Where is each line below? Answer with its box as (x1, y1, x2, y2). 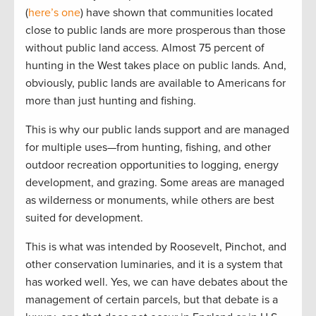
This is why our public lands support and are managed (25, 122, 289, 137)
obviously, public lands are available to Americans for (25, 75, 286, 90)
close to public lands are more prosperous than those (25, 23, 286, 37)
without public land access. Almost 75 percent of (25, 40, 265, 55)
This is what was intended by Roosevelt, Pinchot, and (25, 239, 286, 254)
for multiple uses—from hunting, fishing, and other (25, 140, 271, 154)
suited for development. (25, 210, 143, 225)
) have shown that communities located (80, 5, 273, 20)
